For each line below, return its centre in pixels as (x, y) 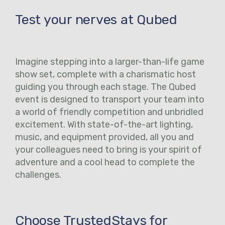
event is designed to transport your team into (110, 99)
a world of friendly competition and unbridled (109, 112)
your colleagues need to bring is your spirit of (108, 149)
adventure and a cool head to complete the (105, 162)
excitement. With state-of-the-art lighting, (104, 124)
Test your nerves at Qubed (96, 19)
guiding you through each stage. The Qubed (105, 87)
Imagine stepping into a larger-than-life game (110, 62)
